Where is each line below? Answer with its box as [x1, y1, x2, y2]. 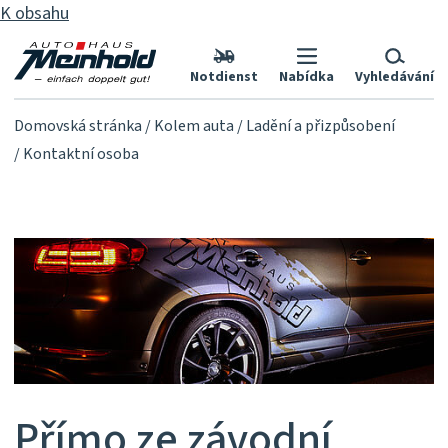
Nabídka [279, 67, 334, 87]
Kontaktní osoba [23, 143, 139, 165]
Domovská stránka [14, 115, 142, 137]
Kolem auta [154, 115, 234, 137]
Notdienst [190, 67, 258, 87]
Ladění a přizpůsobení [246, 115, 395, 137]
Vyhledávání [355, 67, 434, 87]
